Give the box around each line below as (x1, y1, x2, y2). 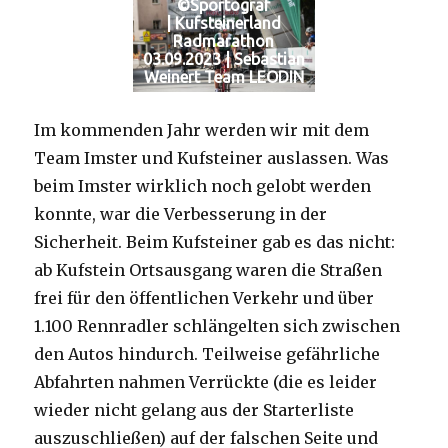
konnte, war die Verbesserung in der (34, 203, 328, 224)
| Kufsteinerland (166, 13, 282, 32)
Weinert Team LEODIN (143, 67, 304, 86)
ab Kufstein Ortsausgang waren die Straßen (34, 259, 383, 280)
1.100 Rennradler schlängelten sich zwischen (34, 315, 401, 336)
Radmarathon (173, 31, 275, 50)
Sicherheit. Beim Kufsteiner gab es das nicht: (34, 231, 396, 252)
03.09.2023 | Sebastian (142, 49, 305, 68)
